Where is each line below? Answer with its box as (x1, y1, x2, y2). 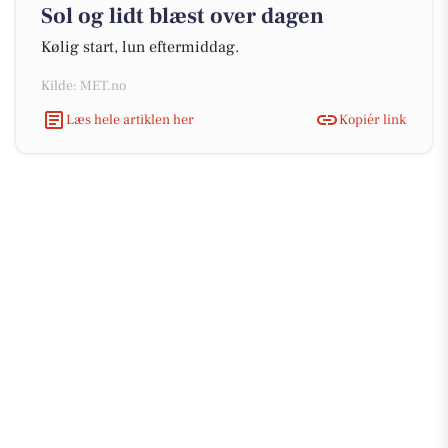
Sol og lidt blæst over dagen (41, 2, 324, 30)
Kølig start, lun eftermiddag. (41, 37, 239, 57)
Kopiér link (339, 110, 406, 129)
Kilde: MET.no (41, 77, 126, 95)
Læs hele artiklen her (66, 110, 194, 129)
